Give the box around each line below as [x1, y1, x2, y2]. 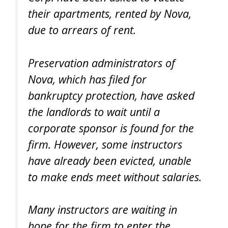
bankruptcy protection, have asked [28, 88, 194, 103]
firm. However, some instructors [28, 136, 182, 152]
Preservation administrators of [28, 55, 175, 70]
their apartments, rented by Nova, [28, 6, 191, 21]
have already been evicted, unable [28, 153, 191, 168]
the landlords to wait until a [28, 104, 160, 119]
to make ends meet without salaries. [28, 169, 202, 184]
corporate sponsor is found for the [28, 120, 194, 135]
